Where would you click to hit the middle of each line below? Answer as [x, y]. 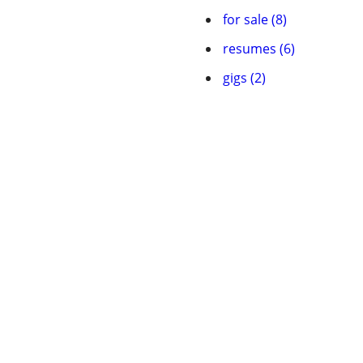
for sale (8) [255, 19]
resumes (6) [259, 49]
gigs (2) [244, 78]
